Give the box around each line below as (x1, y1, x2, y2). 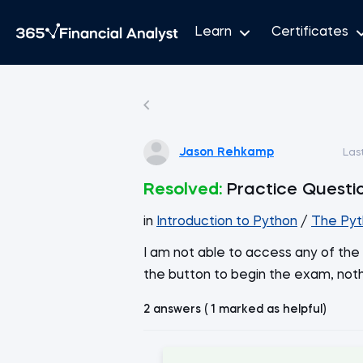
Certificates (271, 25, 348, 39)
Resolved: (143, 181, 222, 199)
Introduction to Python (156, 216, 297, 228)
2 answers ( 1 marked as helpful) (143, 304, 326, 315)
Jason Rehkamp (179, 146, 274, 158)
